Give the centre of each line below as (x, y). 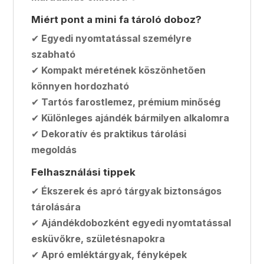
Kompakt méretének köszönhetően (124, 70)
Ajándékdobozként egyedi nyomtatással (136, 222)
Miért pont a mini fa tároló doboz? (117, 19)
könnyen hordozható (80, 86)
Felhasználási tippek (84, 172)
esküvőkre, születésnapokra (98, 238)
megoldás (54, 149)
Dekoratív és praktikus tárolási (114, 133)
